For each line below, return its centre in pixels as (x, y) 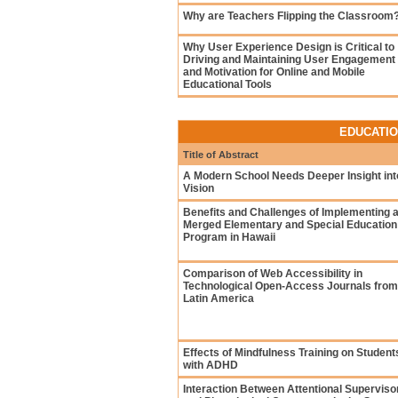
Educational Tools (227, 84)
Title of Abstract (221, 155)
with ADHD (211, 365)
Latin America (219, 298)
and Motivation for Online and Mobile (274, 72)
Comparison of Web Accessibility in (273, 274)
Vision (199, 188)
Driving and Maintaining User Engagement (289, 60)
